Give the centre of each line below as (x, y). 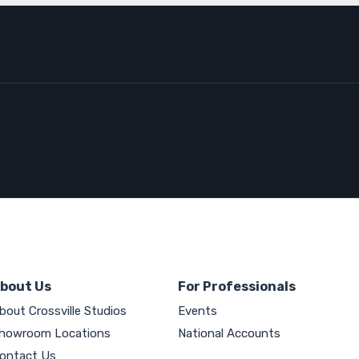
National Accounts (229, 333)
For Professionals (236, 286)
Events (197, 311)
